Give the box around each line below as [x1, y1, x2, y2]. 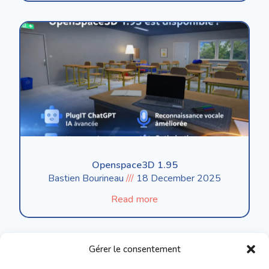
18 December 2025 [134, 172, 221, 185]
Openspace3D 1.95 [91, 159, 178, 172]
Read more [111, 193, 158, 206]
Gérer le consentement [88, 243, 181, 255]
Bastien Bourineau [48, 172, 126, 185]
